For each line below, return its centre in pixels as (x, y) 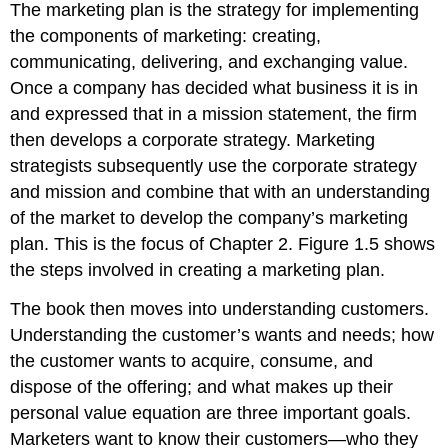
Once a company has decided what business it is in (214, 88)
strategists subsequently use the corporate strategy (214, 166)
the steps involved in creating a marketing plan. (198, 270)
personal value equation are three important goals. (211, 413)
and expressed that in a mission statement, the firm (214, 114)
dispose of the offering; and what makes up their (202, 387)
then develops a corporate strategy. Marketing (193, 140)
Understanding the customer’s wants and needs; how (222, 335)
